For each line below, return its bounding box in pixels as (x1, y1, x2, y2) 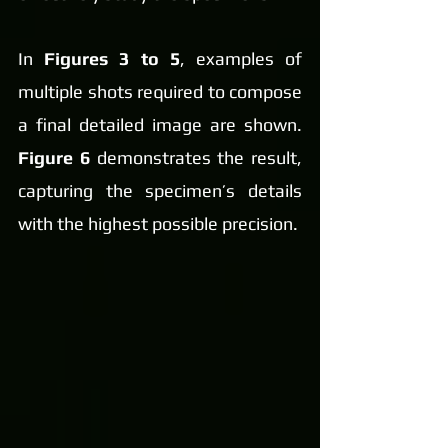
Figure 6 (18, 147, 90, 169)
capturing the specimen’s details (18, 180, 302, 202)
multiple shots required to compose (18, 81, 302, 103)
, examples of (179, 48, 303, 70)
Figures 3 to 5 (44, 48, 180, 70)
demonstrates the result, (89, 147, 302, 169)
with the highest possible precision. (18, 213, 298, 235)
